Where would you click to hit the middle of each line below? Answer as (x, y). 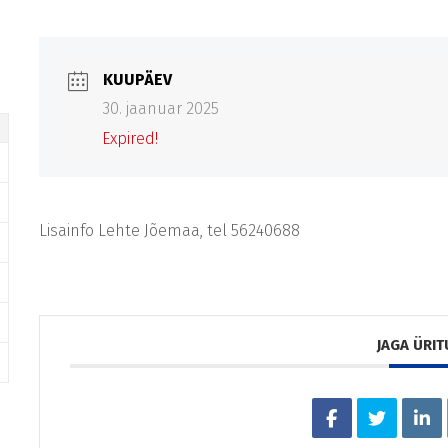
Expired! (130, 138)
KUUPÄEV (137, 79)
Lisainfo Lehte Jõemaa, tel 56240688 (169, 230)
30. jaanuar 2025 (160, 108)
